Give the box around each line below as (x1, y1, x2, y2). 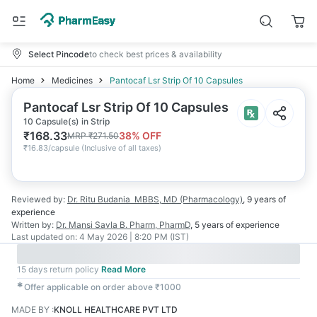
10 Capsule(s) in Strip (23, 116, 110, 127)
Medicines (52, 75, 93, 86)
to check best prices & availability (89, 48, 222, 59)
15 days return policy (17, 264, 99, 275)
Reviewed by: (11, 194, 65, 204)
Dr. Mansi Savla (56, 219, 117, 230)
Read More (101, 264, 146, 275)
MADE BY (11, 304, 50, 315)
